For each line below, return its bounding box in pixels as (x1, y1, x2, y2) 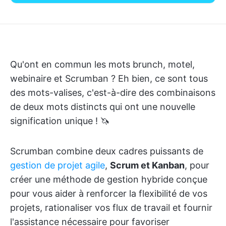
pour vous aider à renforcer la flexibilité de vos (10, 188, 207, 199)
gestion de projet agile (10, 160, 105, 171)
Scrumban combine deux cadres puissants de (10, 146, 203, 156)
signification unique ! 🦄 (10, 116, 109, 126)
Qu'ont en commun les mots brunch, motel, (10, 59, 195, 70)
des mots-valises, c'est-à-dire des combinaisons (10, 87, 215, 98)
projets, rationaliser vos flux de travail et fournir (10, 202, 212, 213)
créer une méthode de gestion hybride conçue (10, 174, 207, 185)
